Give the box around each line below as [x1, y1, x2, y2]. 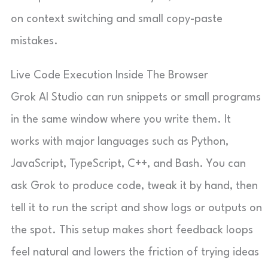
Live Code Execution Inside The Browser [11, 70, 208, 81]
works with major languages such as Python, [11, 136, 229, 147]
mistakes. [11, 36, 58, 47]
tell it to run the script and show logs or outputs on [11, 203, 262, 214]
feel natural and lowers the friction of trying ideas [11, 247, 259, 258]
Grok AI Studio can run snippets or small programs [11, 92, 261, 103]
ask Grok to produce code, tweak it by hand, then [11, 181, 258, 191]
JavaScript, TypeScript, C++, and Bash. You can [11, 159, 246, 169]
